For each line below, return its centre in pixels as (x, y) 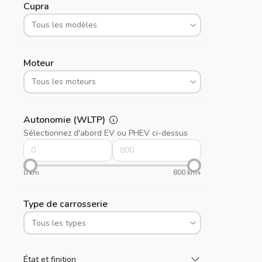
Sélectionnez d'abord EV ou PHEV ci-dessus (106, 133)
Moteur (39, 63)
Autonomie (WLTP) (64, 120)
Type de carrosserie (65, 204)
